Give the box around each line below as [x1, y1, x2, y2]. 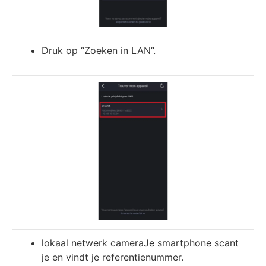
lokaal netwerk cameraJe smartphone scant [42, 236, 239, 249]
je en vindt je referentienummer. [42, 251, 183, 263]
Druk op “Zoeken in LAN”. [42, 45, 156, 57]
